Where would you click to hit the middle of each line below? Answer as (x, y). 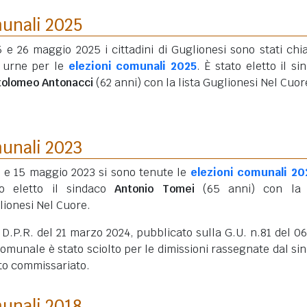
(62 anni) (119, 83)
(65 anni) (229, 189)
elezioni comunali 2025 (132, 66)
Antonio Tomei (155, 189)
